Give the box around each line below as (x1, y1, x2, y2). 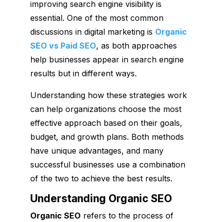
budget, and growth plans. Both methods (30, 131, 184, 142)
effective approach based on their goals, (30, 117, 182, 128)
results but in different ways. (30, 68, 137, 78)
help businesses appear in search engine (30, 54, 184, 64)
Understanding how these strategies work (30, 90, 187, 100)
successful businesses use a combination (30, 159, 185, 169)
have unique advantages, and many (30, 145, 164, 156)
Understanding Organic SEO (30, 192, 172, 205)
